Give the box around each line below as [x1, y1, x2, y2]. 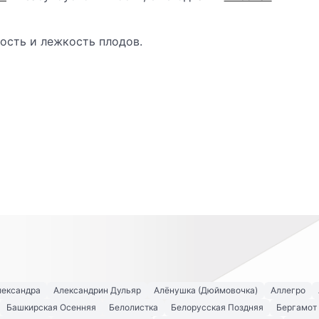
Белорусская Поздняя [171, 302, 263, 313]
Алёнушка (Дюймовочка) [154, 285, 258, 296]
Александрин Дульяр [53, 285, 141, 296]
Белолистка [109, 302, 158, 313]
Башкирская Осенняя [6, 302, 96, 313]
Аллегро [271, 285, 305, 296]
